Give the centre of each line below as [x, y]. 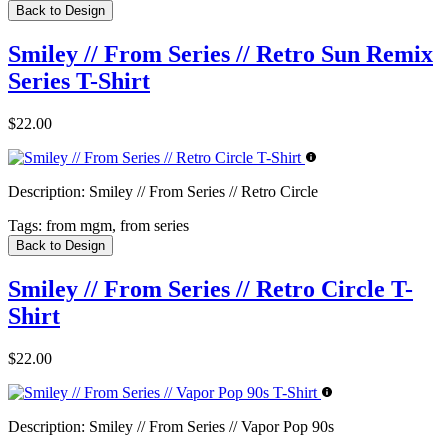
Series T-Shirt [79, 80]
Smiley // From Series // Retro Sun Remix [220, 53]
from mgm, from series [115, 225]
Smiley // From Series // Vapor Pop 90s [209, 426]
